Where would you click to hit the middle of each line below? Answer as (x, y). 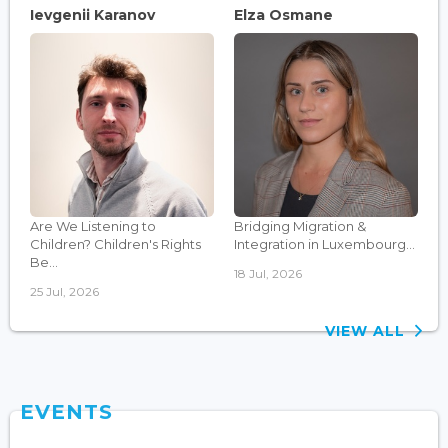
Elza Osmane (283, 14)
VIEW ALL (370, 330)
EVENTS (66, 411)
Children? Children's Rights (115, 243)
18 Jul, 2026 (268, 273)
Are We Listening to (93, 225)
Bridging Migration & (300, 225)
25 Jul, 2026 (64, 291)
